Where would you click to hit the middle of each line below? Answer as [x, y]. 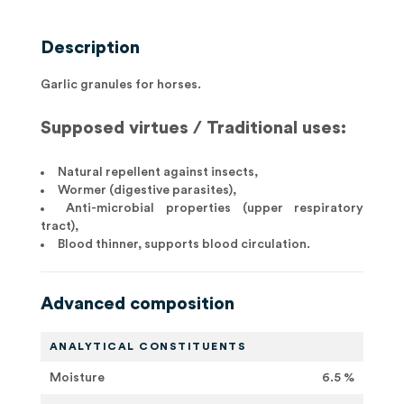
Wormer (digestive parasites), [147, 190]
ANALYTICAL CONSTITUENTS [148, 346]
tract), [59, 226]
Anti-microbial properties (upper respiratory [215, 208]
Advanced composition [137, 304]
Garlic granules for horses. [120, 85]
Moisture [77, 378]
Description [90, 48]
